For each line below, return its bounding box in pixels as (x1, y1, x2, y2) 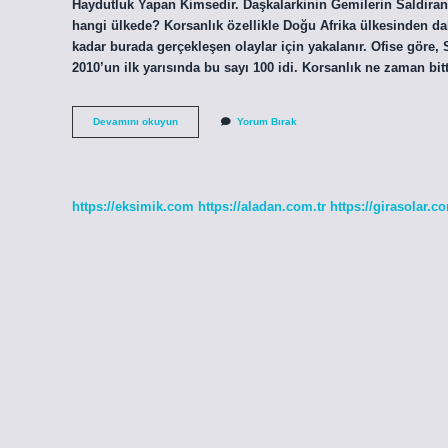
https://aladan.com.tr (198, 198, 326, 214)
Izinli (177, 115, 200, 127)
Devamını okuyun (93, 116, 178, 128)
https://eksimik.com (72, 198, 194, 214)
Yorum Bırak (237, 116, 297, 128)
